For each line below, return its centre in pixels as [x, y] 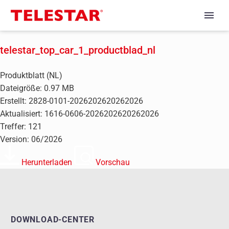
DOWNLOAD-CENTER [53, 220]
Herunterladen [47, 163]
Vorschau [113, 163]
